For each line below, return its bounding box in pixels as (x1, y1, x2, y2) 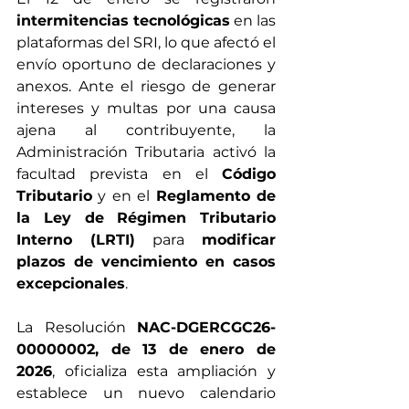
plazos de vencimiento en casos (16, 253, 276, 270)
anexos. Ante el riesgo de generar (16, 78, 276, 95)
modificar (202, 231, 276, 248)
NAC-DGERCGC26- (137, 319, 276, 336)
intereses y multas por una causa (16, 100, 276, 117)
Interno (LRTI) (16, 231, 135, 248)
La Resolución (16, 319, 137, 336)
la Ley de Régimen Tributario (16, 209, 276, 226)
